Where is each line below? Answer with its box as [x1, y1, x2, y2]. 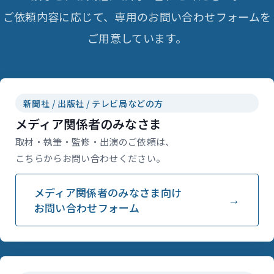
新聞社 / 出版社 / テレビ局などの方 [23, 97, 163, 109]
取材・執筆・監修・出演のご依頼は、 [15, 135, 175, 148]
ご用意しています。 [87, 30, 187, 46]
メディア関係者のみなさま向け [34, 185, 182, 200]
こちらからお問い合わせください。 [15, 152, 166, 165]
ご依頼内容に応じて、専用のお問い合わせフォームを [2, 9, 272, 25]
